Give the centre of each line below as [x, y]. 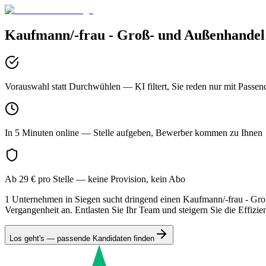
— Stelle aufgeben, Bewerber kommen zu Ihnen [171, 132]
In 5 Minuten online [42, 132]
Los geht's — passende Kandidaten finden [82, 238]
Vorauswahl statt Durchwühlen [63, 86]
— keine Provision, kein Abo [129, 179]
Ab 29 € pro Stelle [39, 179]
